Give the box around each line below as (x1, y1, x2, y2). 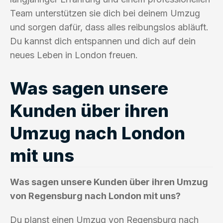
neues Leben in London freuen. (10, 49, 138, 60)
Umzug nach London (10, 122, 185, 143)
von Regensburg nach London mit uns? (10, 190, 181, 201)
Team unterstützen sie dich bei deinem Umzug (10, 7, 200, 18)
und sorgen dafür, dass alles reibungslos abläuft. (10, 21, 209, 32)
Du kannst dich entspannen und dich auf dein (10, 35, 196, 46)
